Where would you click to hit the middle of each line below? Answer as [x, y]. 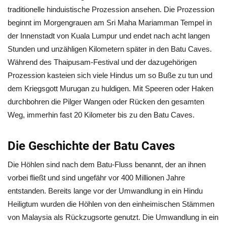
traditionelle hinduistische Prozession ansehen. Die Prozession [111, 9]
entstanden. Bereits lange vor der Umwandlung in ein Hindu [105, 191]
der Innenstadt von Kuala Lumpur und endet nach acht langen [109, 36]
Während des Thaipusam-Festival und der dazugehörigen [102, 62]
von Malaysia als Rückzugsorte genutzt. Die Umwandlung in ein [113, 217]
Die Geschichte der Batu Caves [91, 146]
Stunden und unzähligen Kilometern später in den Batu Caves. [110, 49]
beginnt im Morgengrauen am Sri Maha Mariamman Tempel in [110, 23]
